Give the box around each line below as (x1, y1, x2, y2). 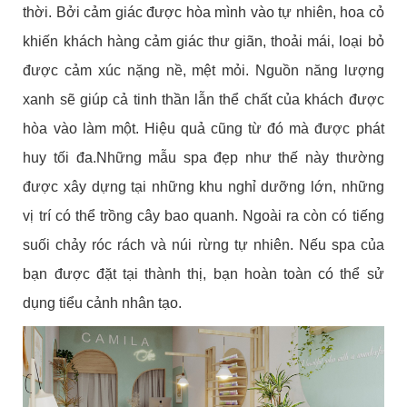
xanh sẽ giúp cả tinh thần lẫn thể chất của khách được (23, 91, 384, 107)
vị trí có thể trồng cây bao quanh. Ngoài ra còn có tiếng (23, 207, 384, 223)
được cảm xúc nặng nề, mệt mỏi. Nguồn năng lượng (23, 62, 384, 78)
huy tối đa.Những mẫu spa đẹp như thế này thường (23, 149, 384, 165)
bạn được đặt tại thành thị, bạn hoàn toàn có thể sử (23, 265, 384, 282)
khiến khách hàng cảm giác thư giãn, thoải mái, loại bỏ (23, 33, 384, 49)
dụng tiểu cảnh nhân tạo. (23, 294, 183, 311)
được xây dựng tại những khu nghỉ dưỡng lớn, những (23, 178, 384, 194)
